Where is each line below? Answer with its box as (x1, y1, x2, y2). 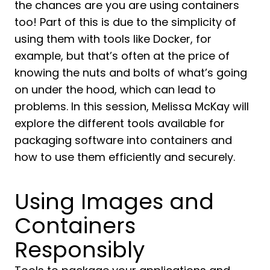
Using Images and (14, 186, 214, 217)
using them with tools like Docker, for (14, 31, 212, 46)
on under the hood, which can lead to (14, 82, 216, 97)
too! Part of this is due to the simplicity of (14, 14, 236, 30)
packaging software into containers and (14, 133, 232, 148)
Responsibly (14, 234, 145, 265)
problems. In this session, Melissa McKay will (14, 99, 249, 114)
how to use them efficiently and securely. (14, 149, 235, 165)
